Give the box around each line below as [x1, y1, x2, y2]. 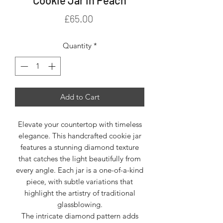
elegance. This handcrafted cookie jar [18, 131, 141, 141]
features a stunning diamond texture [20, 142, 139, 152]
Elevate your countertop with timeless [17, 119, 142, 129]
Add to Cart [60, 92, 100, 102]
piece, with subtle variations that [26, 177, 133, 187]
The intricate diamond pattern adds [21, 211, 138, 221]
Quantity [62, 40, 92, 50]
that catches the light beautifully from [18, 154, 141, 164]
